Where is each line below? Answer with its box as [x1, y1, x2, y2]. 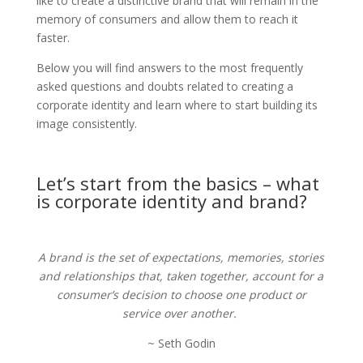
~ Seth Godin [147, 335, 216, 351]
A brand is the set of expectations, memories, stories [38, 250, 325, 265]
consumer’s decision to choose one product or [56, 287, 306, 302]
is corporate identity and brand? [36, 189, 307, 213]
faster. [36, 30, 70, 45]
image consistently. [36, 116, 137, 131]
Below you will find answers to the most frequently [36, 60, 303, 75]
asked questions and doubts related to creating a [36, 79, 293, 94]
